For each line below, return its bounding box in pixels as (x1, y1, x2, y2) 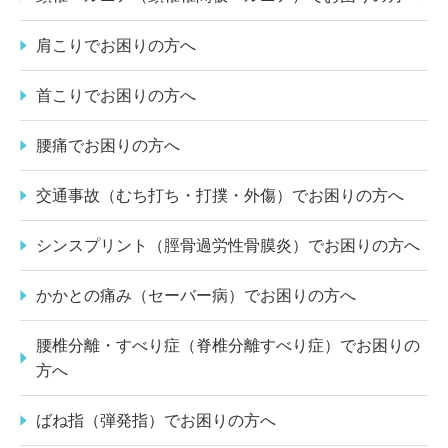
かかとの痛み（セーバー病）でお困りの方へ (36, 286, 356, 304)
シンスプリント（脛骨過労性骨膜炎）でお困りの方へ (36, 236, 420, 254)
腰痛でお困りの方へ (36, 136, 180, 154)
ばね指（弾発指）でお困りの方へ (36, 411, 276, 429)
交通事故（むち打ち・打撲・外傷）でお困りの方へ (36, 186, 404, 204)
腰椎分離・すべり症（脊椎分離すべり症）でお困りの (36, 336, 420, 354)
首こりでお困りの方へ (36, 86, 196, 104)
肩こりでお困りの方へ (36, 36, 196, 54)
